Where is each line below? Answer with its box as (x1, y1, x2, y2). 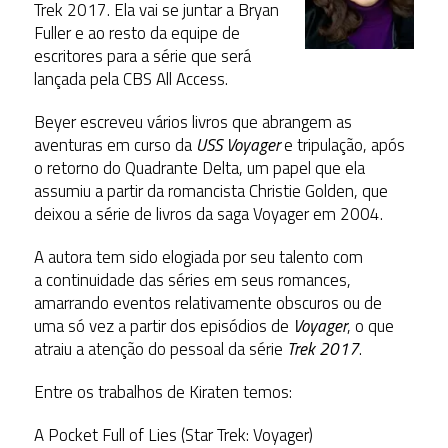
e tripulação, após (279, 131, 405, 158)
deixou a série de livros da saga (33, 200, 253, 227)
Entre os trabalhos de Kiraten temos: (33, 378, 292, 405)
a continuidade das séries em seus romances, (33, 266, 351, 293)
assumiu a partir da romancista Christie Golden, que (33, 177, 388, 204)
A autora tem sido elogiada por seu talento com (33, 243, 363, 270)
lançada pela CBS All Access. (33, 65, 228, 92)
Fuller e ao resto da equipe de (33, 19, 240, 46)
